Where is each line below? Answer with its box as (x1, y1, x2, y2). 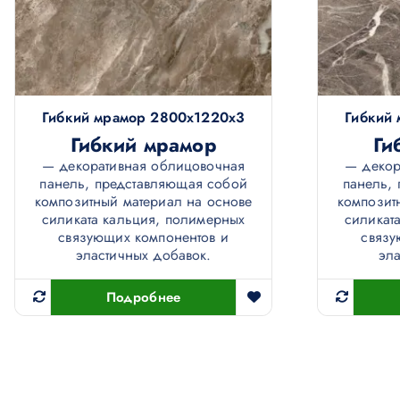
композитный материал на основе (34, 191, 253, 212)
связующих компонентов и (58, 227, 229, 248)
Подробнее (105, 287, 181, 308)
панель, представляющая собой (39, 173, 247, 195)
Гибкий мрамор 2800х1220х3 (42, 107, 246, 129)
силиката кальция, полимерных (41, 209, 246, 230)
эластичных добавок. (75, 245, 212, 266)
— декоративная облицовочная (41, 155, 246, 177)
